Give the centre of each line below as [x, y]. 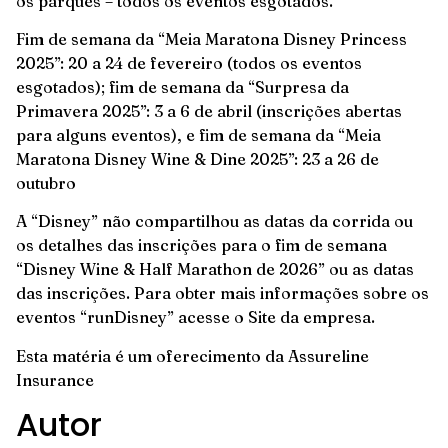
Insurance [55, 379]
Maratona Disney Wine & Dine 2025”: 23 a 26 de [197, 158]
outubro [46, 182]
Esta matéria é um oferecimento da [152, 355]
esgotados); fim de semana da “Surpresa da [182, 86]
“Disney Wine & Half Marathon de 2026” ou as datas [215, 269]
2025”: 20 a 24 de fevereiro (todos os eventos [189, 62]
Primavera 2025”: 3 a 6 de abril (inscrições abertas [209, 110]
